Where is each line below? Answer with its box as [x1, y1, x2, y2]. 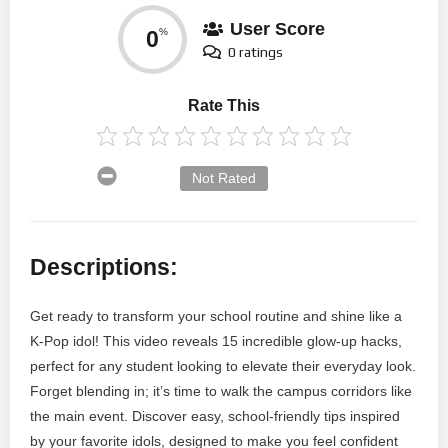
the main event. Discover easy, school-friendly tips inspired [30, 408, 400, 425]
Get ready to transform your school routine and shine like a [30, 308, 402, 325]
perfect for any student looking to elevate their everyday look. [30, 358, 416, 375]
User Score [230, 18, 325, 39]
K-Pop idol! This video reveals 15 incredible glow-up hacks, [30, 333, 402, 350]
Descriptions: [30, 253, 178, 280]
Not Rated [192, 170, 256, 187]
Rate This [188, 97, 260, 115]
